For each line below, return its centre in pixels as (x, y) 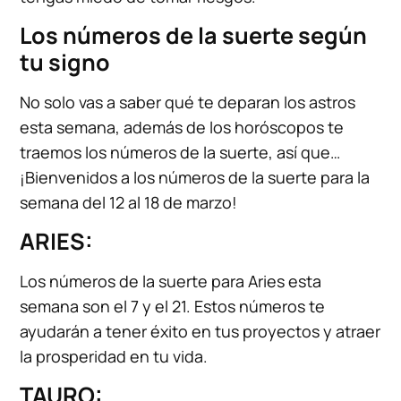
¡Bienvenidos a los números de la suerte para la (195, 177)
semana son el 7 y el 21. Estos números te (173, 306)
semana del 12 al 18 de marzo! (129, 202)
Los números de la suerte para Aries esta (171, 281)
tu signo (65, 62)
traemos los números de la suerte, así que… (180, 152)
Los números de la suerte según (194, 35)
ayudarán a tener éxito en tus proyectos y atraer (200, 331)
